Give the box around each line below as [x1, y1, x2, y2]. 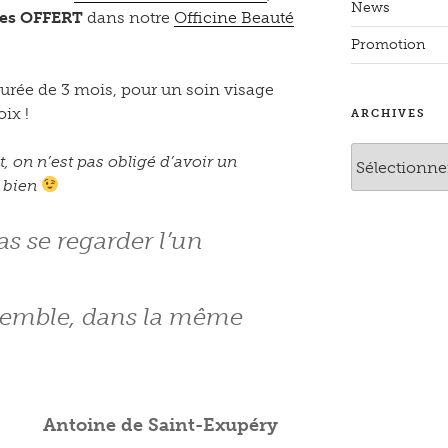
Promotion [350, 36, 425, 54]
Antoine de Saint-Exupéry [43, 413, 279, 436]
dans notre [87, 7, 174, 27]
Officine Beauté [174, 7, 294, 27]
